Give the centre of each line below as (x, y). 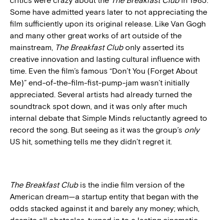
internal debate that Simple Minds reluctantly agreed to (109, 118)
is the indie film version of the (132, 185)
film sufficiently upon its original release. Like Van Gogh (108, 24)
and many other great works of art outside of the (96, 35)
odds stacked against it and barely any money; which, (105, 208)
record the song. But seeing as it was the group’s (97, 130)
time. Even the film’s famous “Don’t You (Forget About (104, 71)
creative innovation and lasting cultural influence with (105, 59)
